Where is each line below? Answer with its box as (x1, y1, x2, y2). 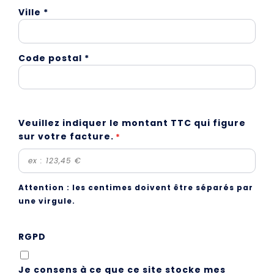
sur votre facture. (18, 130, 114, 143)
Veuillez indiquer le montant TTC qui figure (18, 117, 246, 129)
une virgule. (18, 196, 75, 206)
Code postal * (18, 52, 89, 64)
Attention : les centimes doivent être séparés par (18, 182, 253, 193)
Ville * (18, 6, 48, 18)
